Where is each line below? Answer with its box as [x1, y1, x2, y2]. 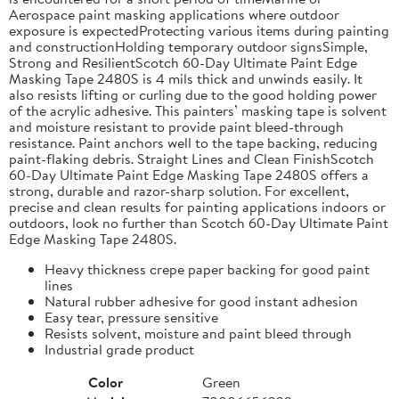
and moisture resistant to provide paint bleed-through [9, 116, 344, 136]
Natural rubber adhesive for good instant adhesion [45, 290, 358, 311]
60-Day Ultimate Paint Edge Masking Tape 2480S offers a [9, 164, 369, 184]
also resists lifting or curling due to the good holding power [9, 84, 377, 104]
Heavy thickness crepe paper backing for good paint [45, 258, 370, 279]
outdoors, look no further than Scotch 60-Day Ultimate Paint [9, 212, 388, 232]
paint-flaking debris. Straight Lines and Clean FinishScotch [9, 148, 374, 168]
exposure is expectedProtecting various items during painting [9, 20, 389, 40]
